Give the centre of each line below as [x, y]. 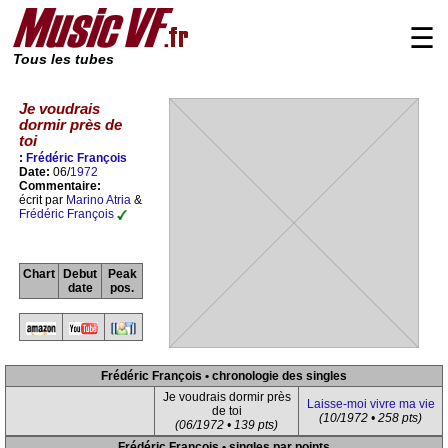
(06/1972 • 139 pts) [226, 425]
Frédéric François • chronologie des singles [224, 376]
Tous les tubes [63, 59]
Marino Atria [98, 200]
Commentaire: [60, 186]
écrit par [42, 200]
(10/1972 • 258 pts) [370, 418]
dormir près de [70, 124]
